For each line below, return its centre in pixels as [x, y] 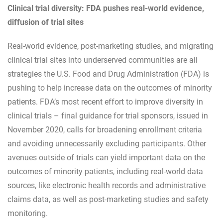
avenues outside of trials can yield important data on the [106, 157]
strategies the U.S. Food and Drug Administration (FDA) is [108, 73]
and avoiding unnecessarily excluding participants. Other [107, 143]
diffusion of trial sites [46, 22]
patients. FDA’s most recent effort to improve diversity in [105, 101]
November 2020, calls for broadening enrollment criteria [105, 129]
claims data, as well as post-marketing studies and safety [108, 199]
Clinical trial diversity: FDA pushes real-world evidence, [106, 8]
